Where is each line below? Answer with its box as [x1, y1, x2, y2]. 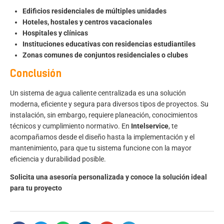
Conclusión [10, 67, 61, 79]
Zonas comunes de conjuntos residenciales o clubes [22, 50, 188, 59]
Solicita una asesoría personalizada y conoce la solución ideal [10, 173, 207, 181]
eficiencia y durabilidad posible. [10, 155, 106, 163]
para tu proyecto [10, 184, 62, 192]
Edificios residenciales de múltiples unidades [22, 6, 166, 15]
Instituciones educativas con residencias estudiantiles [22, 39, 195, 48]
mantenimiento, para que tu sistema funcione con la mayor [10, 144, 191, 152]
